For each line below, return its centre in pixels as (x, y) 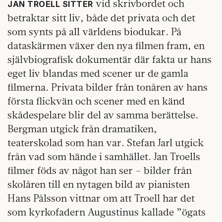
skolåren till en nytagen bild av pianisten (99, 184)
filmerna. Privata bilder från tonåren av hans (108, 87)
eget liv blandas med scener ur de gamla (98, 73)
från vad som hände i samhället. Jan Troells (104, 157)
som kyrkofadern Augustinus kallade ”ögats (107, 212)
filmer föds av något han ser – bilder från (100, 170)
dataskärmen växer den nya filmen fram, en (106, 46)
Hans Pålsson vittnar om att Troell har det (101, 198)
